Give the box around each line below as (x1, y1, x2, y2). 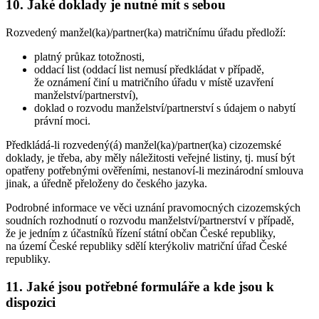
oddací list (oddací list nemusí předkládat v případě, (34, 63, 264, 75)
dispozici (6, 294, 56, 310)
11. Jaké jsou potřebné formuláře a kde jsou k (6, 278, 274, 294)
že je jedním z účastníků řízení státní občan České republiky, (6, 226, 276, 239)
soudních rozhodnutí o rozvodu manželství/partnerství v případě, (6, 214, 294, 226)
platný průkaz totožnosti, (34, 50, 145, 63)
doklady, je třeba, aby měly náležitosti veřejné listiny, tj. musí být (6, 151, 295, 164)
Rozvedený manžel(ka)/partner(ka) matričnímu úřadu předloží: (6, 26, 286, 38)
